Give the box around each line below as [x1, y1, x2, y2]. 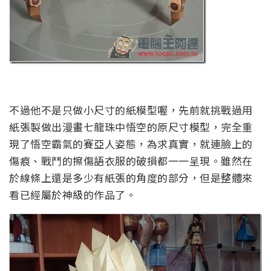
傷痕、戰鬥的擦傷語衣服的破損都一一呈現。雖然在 [9, 152, 253, 168]
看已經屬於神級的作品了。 [9, 186, 136, 202]
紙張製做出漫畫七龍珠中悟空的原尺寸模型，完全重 [9, 119, 253, 134]
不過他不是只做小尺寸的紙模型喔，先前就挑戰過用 [9, 102, 253, 117]
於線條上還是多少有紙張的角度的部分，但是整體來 [9, 169, 253, 185]
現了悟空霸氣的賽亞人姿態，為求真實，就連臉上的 [9, 135, 253, 151]
